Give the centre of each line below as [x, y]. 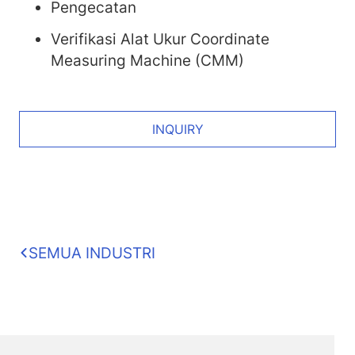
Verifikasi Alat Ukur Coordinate [160, 38]
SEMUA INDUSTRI [92, 252]
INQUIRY [177, 129]
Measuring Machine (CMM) [147, 60]
